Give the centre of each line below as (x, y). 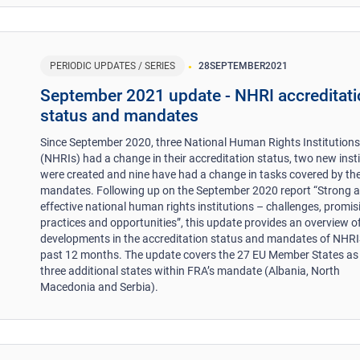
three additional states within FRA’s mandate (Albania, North (190, 270)
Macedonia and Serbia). (100, 286)
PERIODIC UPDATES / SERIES (113, 65)
